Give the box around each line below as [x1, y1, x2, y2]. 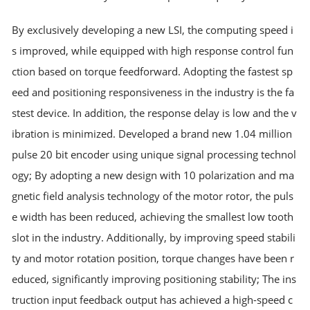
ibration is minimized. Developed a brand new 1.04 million [12, 126, 293, 140]
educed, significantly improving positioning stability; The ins [12, 271, 297, 286]
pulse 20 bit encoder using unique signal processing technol [12, 147, 297, 161]
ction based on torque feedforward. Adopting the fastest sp [12, 64, 293, 78]
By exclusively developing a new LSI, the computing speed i [12, 22, 294, 37]
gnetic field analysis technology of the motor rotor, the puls [12, 188, 294, 203]
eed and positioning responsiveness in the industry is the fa [12, 84, 295, 99]
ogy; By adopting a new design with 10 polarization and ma [12, 167, 295, 182]
